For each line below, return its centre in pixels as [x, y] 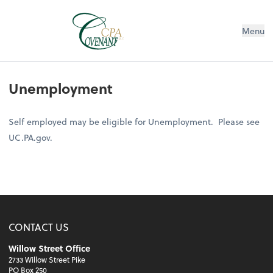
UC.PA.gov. [31, 137]
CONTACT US [39, 227]
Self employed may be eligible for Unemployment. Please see [134, 121]
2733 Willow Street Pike [47, 260]
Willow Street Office [50, 249]
